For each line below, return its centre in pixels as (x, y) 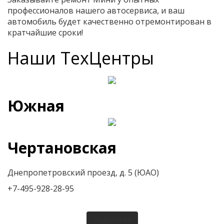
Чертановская (62, 147)
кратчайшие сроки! (45, 32)
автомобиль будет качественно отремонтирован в (109, 21)
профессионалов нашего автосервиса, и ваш (96, 10)
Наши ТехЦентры (81, 58)
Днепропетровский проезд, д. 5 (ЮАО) (83, 172)
